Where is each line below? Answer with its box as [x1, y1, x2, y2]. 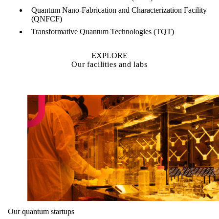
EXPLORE [91, 51, 128, 60]
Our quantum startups [8, 207, 74, 216]
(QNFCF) [31, 14, 62, 23]
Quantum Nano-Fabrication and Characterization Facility [31, 5, 207, 14]
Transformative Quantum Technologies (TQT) [31, 27, 174, 36]
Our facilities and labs [71, 60, 148, 68]
